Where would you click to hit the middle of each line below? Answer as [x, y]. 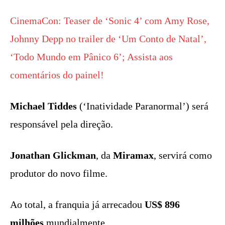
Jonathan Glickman [53, 155]
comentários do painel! [57, 75]
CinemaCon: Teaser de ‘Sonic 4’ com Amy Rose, [110, 20]
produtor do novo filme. [59, 173]
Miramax [133, 155]
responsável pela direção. [62, 124]
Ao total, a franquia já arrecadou [77, 204]
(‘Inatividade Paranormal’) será [143, 106]
